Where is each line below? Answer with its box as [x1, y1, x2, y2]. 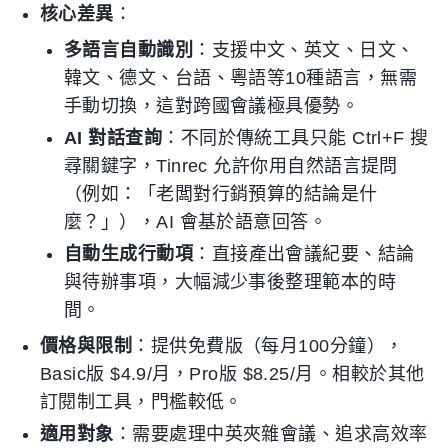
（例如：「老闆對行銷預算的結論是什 [64, 184, 378, 204]
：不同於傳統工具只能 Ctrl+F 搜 [162, 128, 429, 148]
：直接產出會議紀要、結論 [193, 244, 415, 264]
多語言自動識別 [64, 40, 194, 60]
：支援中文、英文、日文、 [193, 40, 415, 60]
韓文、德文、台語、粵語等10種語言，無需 [64, 68, 417, 88]
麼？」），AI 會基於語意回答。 [64, 212, 328, 232]
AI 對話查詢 [64, 128, 163, 148]
